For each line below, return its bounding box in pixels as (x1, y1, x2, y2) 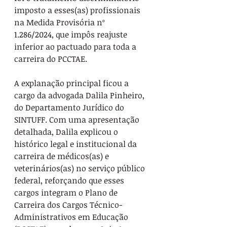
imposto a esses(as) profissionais (14, 4, 142, 16)
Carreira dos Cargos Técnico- (14, 199, 122, 210)
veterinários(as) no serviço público (14, 162, 147, 174)
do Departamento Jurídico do (14, 101, 126, 113)
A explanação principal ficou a (14, 77, 131, 89)
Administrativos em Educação (14, 211, 130, 222)
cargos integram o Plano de (14, 186, 120, 198)
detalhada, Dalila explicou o (14, 126, 120, 137)
